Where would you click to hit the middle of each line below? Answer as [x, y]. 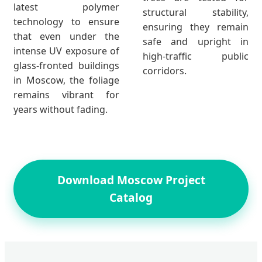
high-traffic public [196, 56]
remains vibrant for [66, 94]
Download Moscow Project [131, 180]
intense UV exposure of [66, 51]
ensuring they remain [196, 27]
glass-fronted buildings [66, 65]
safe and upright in [196, 41]
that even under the [66, 36]
